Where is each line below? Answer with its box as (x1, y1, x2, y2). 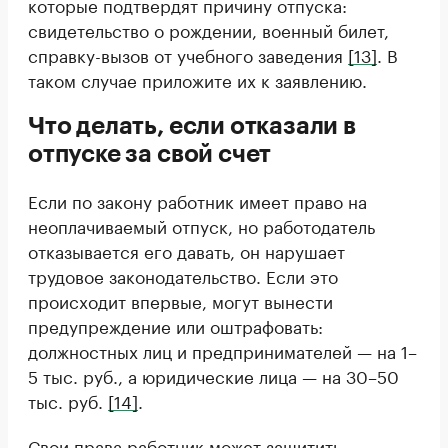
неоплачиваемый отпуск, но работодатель (28, 212, 375, 239)
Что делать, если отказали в (28, 114, 356, 139)
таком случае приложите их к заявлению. (28, 66, 367, 93)
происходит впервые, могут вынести (28, 287, 333, 314)
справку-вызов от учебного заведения (28, 41, 348, 68)
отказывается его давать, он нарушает (28, 237, 345, 264)
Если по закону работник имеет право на (28, 187, 367, 214)
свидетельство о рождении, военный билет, (28, 16, 389, 43)
